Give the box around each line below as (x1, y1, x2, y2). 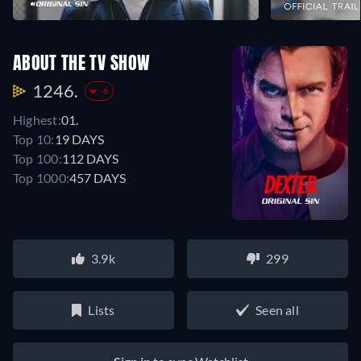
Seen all (255, 301, 299, 317)
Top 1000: (13, 170, 70, 186)
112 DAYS (61, 151, 118, 167)
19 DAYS (54, 131, 104, 147)
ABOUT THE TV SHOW (13, 56, 151, 74)
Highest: (13, 112, 61, 128)
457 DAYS (69, 170, 127, 186)
